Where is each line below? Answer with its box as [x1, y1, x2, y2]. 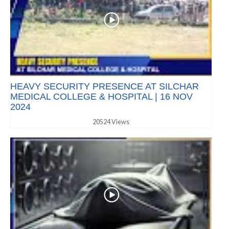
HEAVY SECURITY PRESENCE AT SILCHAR [10, 81, 199, 92]
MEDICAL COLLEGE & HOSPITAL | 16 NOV [10, 91, 193, 102]
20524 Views [93, 118, 129, 126]
